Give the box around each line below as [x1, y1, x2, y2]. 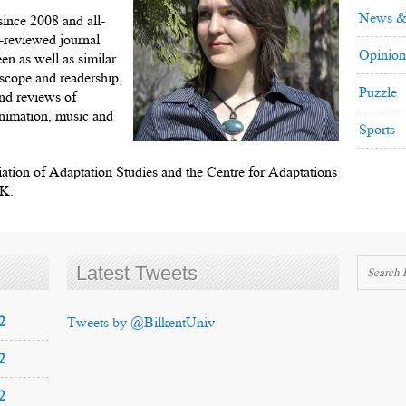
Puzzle [359, 82, 397, 101]
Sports [359, 120, 395, 139]
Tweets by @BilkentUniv [67, 313, 215, 332]
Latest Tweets [76, 262, 198, 285]
